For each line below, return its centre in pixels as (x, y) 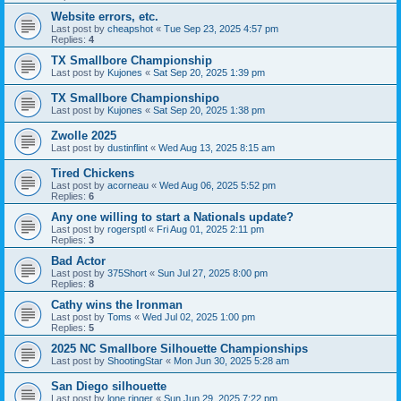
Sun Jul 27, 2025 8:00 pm (213, 273)
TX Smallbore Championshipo (135, 98)
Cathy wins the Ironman (117, 304)
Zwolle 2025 (84, 135)
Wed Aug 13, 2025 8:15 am (217, 147)
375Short (127, 273)
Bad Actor (78, 260)
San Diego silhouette (109, 386)
